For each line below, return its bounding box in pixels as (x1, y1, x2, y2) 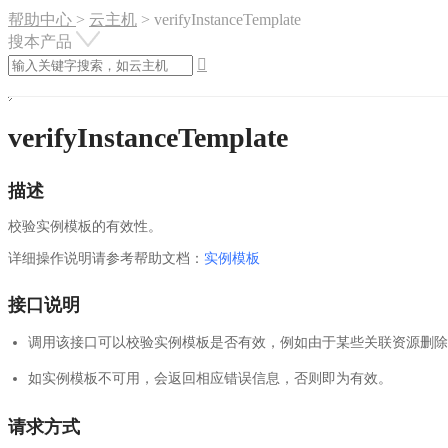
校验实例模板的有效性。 (8, 218, 162, 234)
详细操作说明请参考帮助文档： (8, 250, 204, 266)
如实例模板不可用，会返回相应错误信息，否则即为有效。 (28, 370, 392, 386)
